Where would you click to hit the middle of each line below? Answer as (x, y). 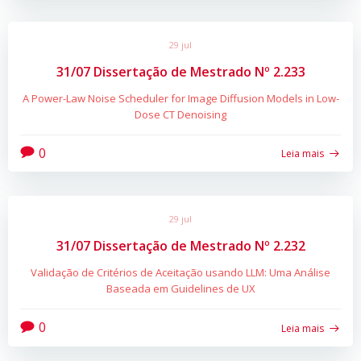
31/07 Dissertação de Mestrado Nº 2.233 (180, 71)
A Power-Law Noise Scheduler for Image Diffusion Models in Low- (180, 98)
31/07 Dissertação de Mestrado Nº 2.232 (180, 246)
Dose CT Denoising (180, 114)
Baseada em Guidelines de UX (180, 289)
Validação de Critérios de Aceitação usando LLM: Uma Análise (180, 273)
